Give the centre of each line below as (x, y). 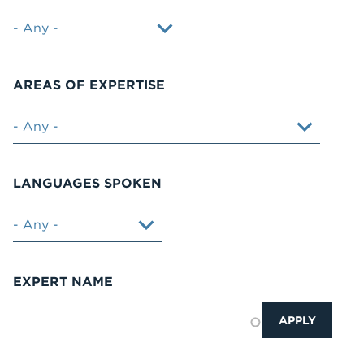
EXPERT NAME (63, 281)
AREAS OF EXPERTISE (89, 84)
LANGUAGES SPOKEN (87, 183)
